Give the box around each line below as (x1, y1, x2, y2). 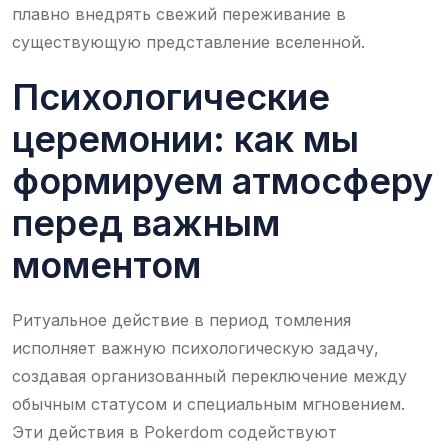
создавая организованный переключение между (12, 365, 407, 386)
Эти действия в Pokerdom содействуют (12, 421, 337, 442)
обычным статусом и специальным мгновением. (12, 393, 405, 414)
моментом (12, 242, 201, 287)
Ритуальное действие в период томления (12, 309, 351, 330)
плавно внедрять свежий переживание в (12, 3, 346, 24)
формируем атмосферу (12, 158, 433, 203)
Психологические (12, 74, 330, 119)
